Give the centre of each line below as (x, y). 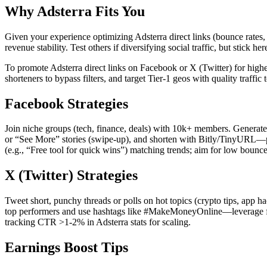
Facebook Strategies (66, 103)
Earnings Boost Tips (66, 248)
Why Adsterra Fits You (75, 11)
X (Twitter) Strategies (71, 176)
